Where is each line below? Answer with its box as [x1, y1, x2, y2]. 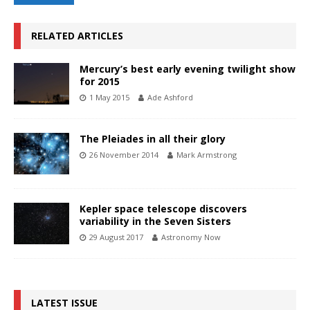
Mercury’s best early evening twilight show [80, 62, 295, 75]
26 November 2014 [89, 149, 158, 160]
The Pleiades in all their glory [80, 131, 226, 145]
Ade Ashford [147, 91, 193, 102]
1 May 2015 [89, 91, 129, 102]
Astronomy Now [161, 231, 221, 242]
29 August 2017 [89, 231, 143, 242]
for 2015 [80, 74, 120, 88]
